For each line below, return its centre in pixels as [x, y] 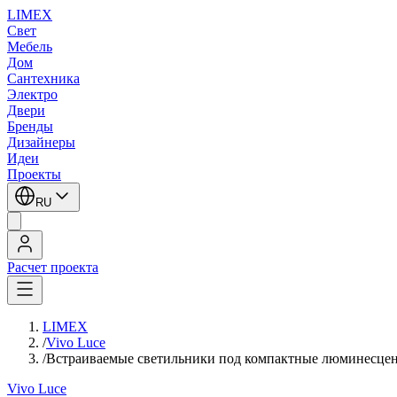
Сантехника [43, 78]
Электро [32, 94]
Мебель [30, 47]
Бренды [30, 126]
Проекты [34, 174]
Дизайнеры [41, 142]
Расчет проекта [53, 267]
